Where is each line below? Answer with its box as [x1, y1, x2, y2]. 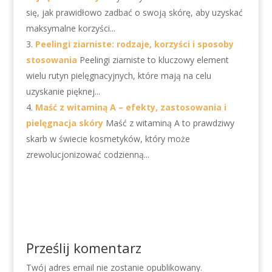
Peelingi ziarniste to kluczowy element [79, 54, 229, 66]
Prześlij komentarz [25, 239, 141, 257]
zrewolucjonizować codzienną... [25, 149, 149, 160]
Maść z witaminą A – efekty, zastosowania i [35, 101, 226, 113]
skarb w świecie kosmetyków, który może [25, 133, 190, 144]
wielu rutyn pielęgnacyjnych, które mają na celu [25, 70, 211, 81]
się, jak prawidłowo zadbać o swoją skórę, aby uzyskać [25, 7, 243, 18]
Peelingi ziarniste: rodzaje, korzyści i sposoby [35, 38, 234, 50]
